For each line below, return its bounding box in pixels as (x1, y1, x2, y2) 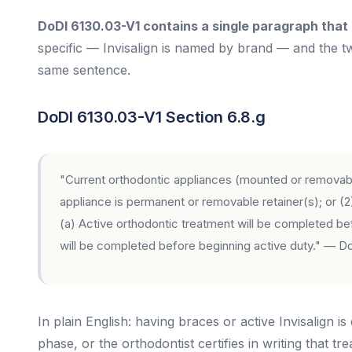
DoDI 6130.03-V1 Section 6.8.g (38, 108, 266, 126)
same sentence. (38, 62, 130, 78)
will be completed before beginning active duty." (60, 238, 321, 253)
